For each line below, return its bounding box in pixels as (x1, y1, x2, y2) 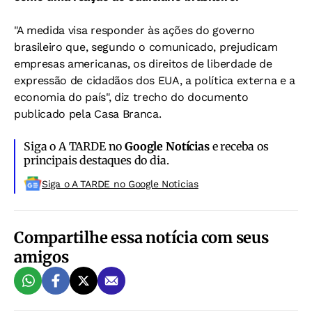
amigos (14, 247, 69, 267)
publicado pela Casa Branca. (14, 107, 162, 120)
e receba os (209, 139, 269, 153)
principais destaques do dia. (24, 153, 169, 167)
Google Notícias (125, 139, 210, 153)
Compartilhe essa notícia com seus (14, 227, 269, 247)
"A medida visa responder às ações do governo (14, 23, 255, 37)
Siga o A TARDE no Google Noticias (42, 178, 198, 189)
